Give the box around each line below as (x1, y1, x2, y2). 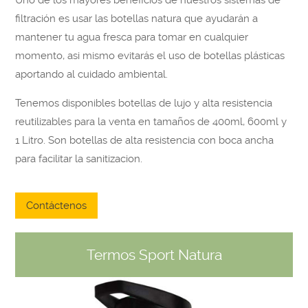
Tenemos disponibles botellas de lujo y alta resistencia (15, 97, 273, 110)
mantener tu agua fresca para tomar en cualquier (15, 31, 249, 44)
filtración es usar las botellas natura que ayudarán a (15, 12, 258, 25)
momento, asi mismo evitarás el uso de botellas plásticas (15, 49, 285, 63)
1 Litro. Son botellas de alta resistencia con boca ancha (15, 134, 274, 147)
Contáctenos (26, 199, 87, 212)
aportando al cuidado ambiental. (15, 68, 168, 81)
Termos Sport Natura (86, 246, 222, 264)
